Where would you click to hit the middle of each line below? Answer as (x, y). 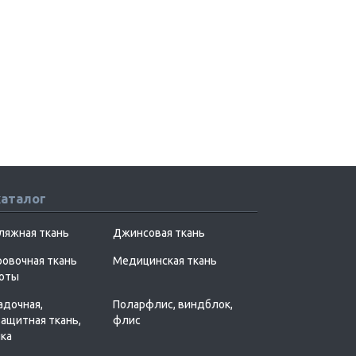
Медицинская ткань (165, 260)
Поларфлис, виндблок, (173, 304)
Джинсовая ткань (159, 232)
